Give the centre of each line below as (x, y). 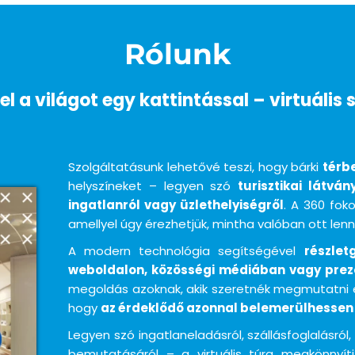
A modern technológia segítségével (186, 251)
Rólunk (177, 54)
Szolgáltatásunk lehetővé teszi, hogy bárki (195, 167)
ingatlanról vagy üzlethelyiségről (176, 205)
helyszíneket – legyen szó (153, 186)
